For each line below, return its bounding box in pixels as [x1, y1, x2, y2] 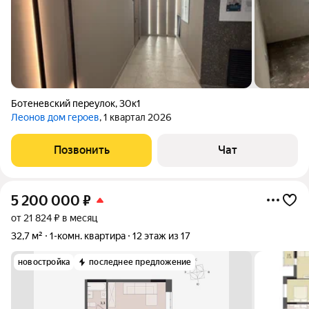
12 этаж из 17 [132, 230, 190, 241]
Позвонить [53, 143, 110, 157]
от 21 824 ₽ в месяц [11, 212, 97, 223]
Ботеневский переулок [11, 98, 115, 109]
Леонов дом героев [11, 112, 99, 123]
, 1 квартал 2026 [99, 112, 172, 123]
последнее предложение [89, 257, 192, 267]
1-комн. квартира [50, 230, 126, 241]
